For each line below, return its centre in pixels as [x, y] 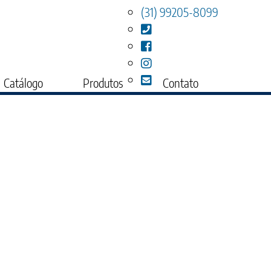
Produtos [103, 83]
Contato [181, 83]
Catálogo [23, 83]
